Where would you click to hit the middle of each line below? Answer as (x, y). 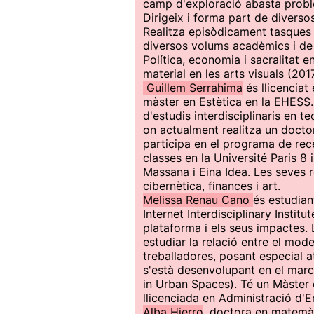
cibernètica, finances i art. (212, 186)
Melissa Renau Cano (198, 200)
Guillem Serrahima (193, 88)
